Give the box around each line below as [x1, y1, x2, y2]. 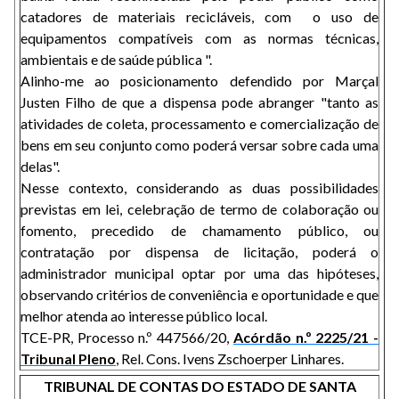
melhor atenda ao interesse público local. [20, 307, 270, 324]
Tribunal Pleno [20, 350, 116, 367]
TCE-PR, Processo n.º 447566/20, [20, 329, 233, 346]
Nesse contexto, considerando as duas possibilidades [20, 179, 379, 196]
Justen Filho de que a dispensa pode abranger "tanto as [20, 94, 379, 110]
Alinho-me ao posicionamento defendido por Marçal [20, 72, 379, 89]
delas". [20, 158, 60, 175]
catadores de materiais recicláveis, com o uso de [20, 8, 379, 25]
